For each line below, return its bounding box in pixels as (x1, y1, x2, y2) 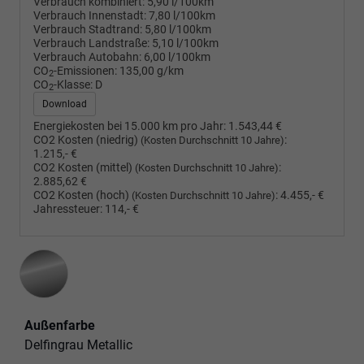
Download (42, 97, 87, 110)
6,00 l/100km (144, 50, 210, 64)
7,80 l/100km (149, 8, 215, 23)
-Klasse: (54, 77, 93, 92)
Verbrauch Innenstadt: (33, 8, 146, 23)
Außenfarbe (24, 317, 95, 333)
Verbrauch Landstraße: (33, 36, 149, 50)
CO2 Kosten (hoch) (33, 188, 132, 202)
